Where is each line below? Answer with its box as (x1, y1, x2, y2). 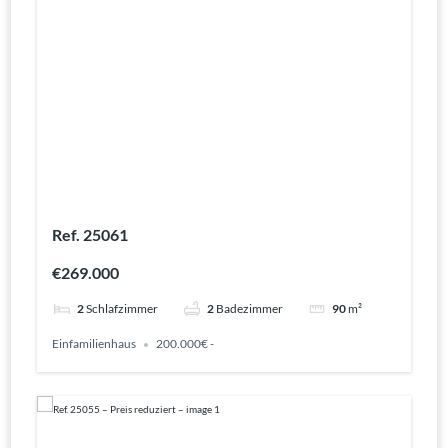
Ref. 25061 (51, 224, 128, 244)
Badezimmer (215, 301, 283, 317)
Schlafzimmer (85, 301, 158, 317)
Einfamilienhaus (51, 336, 136, 352)
